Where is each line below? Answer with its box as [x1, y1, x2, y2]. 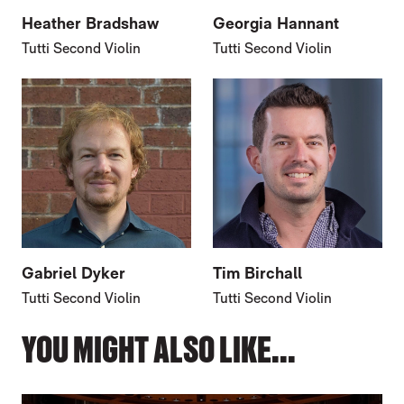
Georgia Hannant [212, 14, 339, 33]
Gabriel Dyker [22, 262, 125, 282]
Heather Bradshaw [22, 14, 159, 33]
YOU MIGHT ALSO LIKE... [22, 328, 296, 371]
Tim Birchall [212, 262, 302, 282]
